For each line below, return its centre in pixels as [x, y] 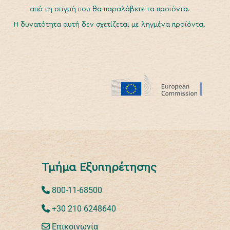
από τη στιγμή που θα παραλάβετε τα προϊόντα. [110, 9]
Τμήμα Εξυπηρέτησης [99, 167]
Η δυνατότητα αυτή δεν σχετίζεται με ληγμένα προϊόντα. [110, 25]
